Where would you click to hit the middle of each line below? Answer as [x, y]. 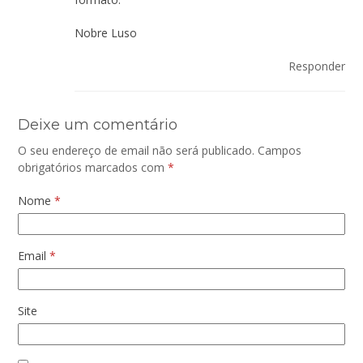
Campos [280, 150]
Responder [316, 66]
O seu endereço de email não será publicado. [137, 150]
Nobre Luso [106, 32]
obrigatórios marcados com [93, 167]
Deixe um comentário [98, 124]
